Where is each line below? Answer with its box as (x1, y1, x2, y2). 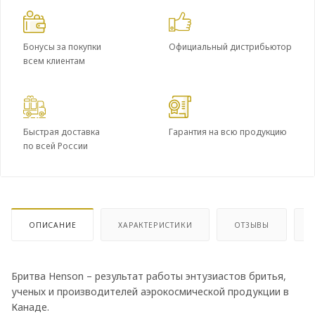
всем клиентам (23, 55, 85, 67)
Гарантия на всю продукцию (169, 126, 287, 138)
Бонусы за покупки (23, 41, 101, 53)
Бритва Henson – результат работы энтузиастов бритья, (11, 269, 286, 283)
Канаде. (11, 300, 49, 314)
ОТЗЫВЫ (234, 219, 270, 230)
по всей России (23, 140, 88, 152)
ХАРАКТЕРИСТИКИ (118, 219, 193, 230)
